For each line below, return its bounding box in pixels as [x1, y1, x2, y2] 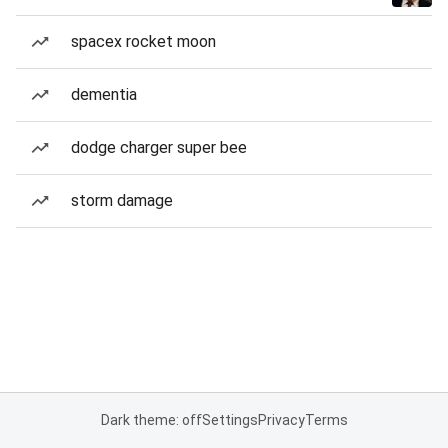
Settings [201, 412, 258, 428]
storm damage [71, 191, 173, 210]
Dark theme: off [100, 412, 202, 428]
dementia [71, 85, 137, 104]
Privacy [257, 412, 305, 428]
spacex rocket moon [71, 32, 216, 51]
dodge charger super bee [71, 138, 247, 157]
